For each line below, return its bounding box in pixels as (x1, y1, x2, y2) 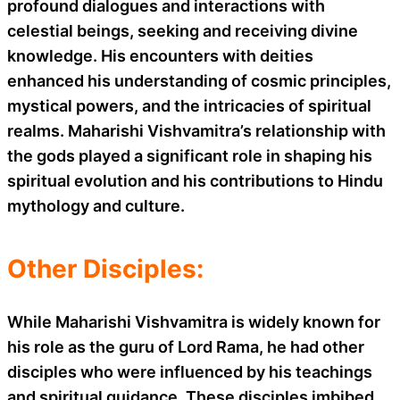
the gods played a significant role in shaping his (7, 146, 372, 165)
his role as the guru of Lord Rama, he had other (7, 337, 364, 356)
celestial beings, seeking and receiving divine (7, 21, 358, 40)
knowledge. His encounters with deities (7, 46, 313, 65)
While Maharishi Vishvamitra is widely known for (7, 312, 380, 331)
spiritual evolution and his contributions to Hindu (7, 171, 383, 190)
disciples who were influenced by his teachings (7, 362, 372, 381)
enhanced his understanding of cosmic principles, (7, 71, 391, 90)
